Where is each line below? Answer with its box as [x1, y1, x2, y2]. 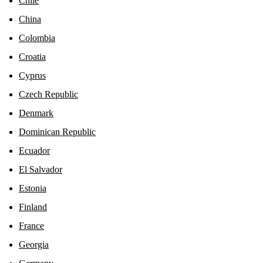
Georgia [19, 239, 49, 249]
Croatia [19, 51, 46, 62]
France [19, 220, 44, 231]
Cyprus [19, 70, 46, 80]
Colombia [19, 32, 55, 43]
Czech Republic [19, 89, 78, 99]
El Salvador [19, 164, 62, 174]
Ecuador [19, 145, 50, 156]
